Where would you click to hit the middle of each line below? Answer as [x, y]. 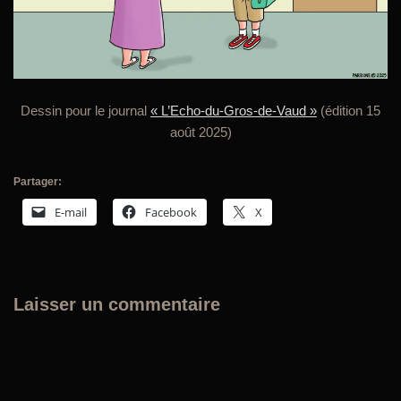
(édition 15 [349, 110]
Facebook [171, 212]
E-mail [71, 212]
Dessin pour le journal [85, 110]
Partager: [38, 181]
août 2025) [200, 132]
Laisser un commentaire [117, 304]
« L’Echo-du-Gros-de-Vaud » [234, 110]
